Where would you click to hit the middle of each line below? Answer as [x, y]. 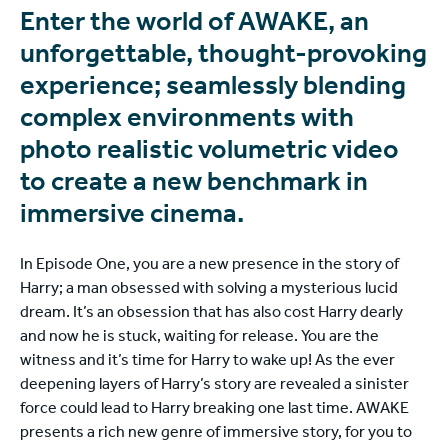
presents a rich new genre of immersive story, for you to [216, 433]
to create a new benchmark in [194, 185]
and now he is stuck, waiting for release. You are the [199, 337]
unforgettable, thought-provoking [223, 57]
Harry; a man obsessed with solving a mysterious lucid [209, 289]
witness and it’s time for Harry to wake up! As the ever [207, 361]
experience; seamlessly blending [213, 89]
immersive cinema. [132, 217]
